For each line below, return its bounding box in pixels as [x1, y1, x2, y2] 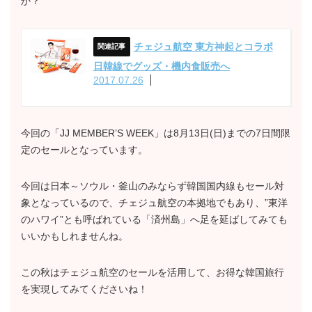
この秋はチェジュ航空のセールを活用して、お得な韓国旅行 [21, 266, 284, 278]
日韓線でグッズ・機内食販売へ [93, 60, 230, 72]
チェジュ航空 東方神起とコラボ [133, 40, 273, 52]
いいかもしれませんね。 [21, 230, 128, 242]
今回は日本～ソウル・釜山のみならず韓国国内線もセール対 [21, 180, 284, 192]
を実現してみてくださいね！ [21, 283, 148, 295]
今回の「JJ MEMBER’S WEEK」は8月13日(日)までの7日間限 [21, 127, 290, 139]
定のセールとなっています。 [21, 143, 148, 155]
